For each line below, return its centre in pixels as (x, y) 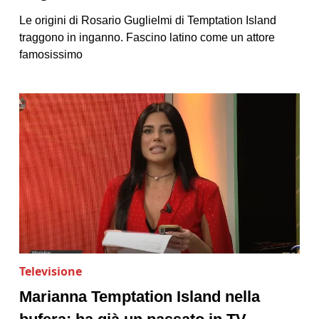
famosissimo (51, 54)
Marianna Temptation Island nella (139, 296)
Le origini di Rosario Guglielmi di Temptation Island (147, 20)
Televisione (50, 271)
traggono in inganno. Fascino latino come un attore (147, 37)
